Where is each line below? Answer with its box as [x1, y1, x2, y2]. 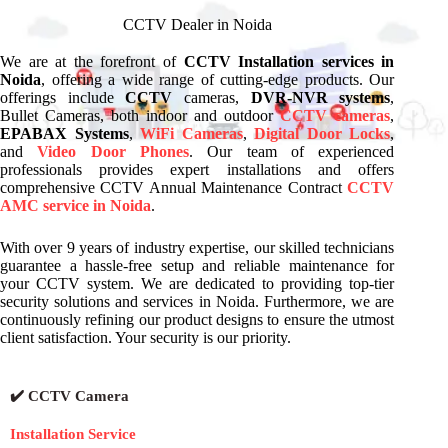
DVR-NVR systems [250, 89, 391, 106]
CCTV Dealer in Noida [122, 16, 272, 33]
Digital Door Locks [254, 125, 391, 142]
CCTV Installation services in [183, 53, 395, 70]
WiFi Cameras [140, 125, 243, 142]
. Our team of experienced [188, 143, 395, 160]
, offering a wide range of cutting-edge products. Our [41, 71, 395, 88]
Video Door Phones [37, 143, 189, 160]
